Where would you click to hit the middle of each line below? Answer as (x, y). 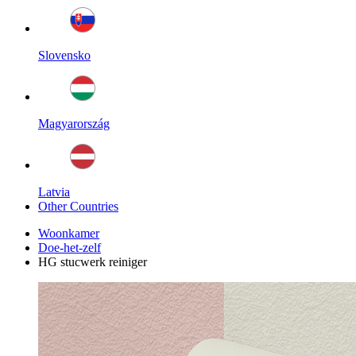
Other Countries (78, 207)
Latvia (54, 192)
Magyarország (74, 124)
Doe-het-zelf (70, 248)
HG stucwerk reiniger (93, 262)
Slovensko (64, 56)
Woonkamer (69, 234)
